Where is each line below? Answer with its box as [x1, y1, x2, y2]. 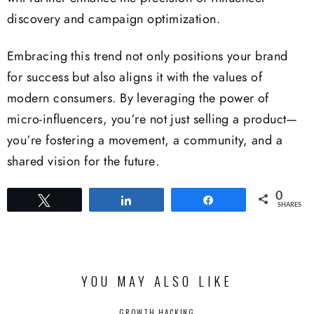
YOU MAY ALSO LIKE [81, 271, 233, 290]
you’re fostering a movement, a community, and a [7, 134, 283, 147]
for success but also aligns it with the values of [7, 71, 263, 84]
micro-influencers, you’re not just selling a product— [7, 113, 298, 126]
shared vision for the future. [7, 155, 160, 168]
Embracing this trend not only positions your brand [7, 50, 288, 63]
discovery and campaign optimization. [7, 13, 221, 27]
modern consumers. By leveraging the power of [7, 92, 269, 105]
